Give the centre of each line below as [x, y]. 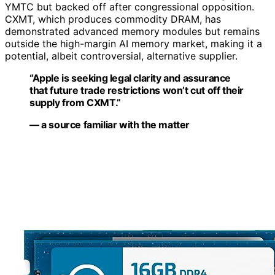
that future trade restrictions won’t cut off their [137, 90]
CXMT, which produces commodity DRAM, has [113, 19]
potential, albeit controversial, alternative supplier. [121, 56]
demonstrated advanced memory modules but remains [132, 31]
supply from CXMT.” [75, 102]
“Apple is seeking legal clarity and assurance [130, 78]
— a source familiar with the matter [110, 124]
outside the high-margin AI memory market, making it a [134, 43]
